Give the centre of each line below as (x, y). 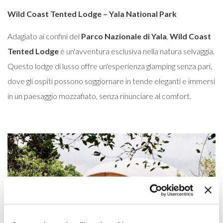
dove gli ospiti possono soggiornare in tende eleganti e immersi (111, 81)
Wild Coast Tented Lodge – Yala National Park (92, 14)
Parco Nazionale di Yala (124, 36)
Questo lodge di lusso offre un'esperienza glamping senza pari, (110, 66)
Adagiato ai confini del (44, 36)
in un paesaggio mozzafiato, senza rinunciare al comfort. (99, 96)
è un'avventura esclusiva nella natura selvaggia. (137, 51)
